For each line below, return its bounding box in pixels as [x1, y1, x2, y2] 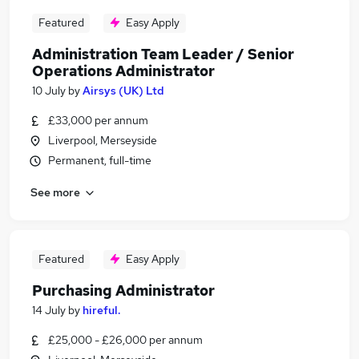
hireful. [83, 303, 120, 317]
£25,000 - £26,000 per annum [48, 333, 203, 347]
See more [30, 184, 80, 200]
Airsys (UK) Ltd [83, 83, 164, 98]
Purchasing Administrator [32, 281, 215, 300]
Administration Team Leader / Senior [32, 45, 294, 63]
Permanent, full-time [48, 153, 151, 167]
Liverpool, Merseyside [48, 133, 157, 147]
